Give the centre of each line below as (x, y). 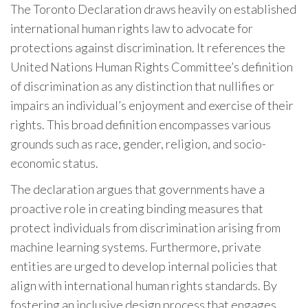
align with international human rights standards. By (144, 285)
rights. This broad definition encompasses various (141, 124)
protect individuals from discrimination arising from (145, 228)
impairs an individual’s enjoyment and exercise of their (152, 105)
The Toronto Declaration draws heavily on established (153, 9)
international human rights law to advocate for (132, 28)
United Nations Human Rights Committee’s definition (152, 67)
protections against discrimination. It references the (148, 47)
